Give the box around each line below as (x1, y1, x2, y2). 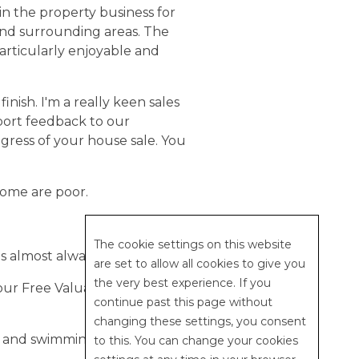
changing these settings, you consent (94, 314, 306, 329)
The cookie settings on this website (94, 237, 292, 252)
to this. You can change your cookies (94, 333, 298, 348)
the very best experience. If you (94, 276, 271, 290)
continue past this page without (94, 295, 272, 309)
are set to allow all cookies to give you (94, 256, 305, 271)
